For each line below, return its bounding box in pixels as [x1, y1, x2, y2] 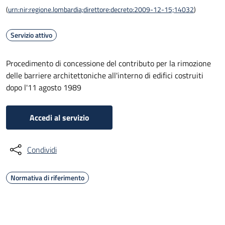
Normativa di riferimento [11, 172, 84, 183]
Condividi [27, 144, 57, 156]
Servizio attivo [11, 30, 52, 40]
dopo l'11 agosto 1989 [6, 81, 81, 93]
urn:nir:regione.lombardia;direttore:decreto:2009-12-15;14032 [8, 4, 194, 15]
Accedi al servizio [29, 111, 89, 124]
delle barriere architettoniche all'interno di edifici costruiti [6, 69, 203, 81]
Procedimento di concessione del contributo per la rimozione [6, 57, 211, 69]
